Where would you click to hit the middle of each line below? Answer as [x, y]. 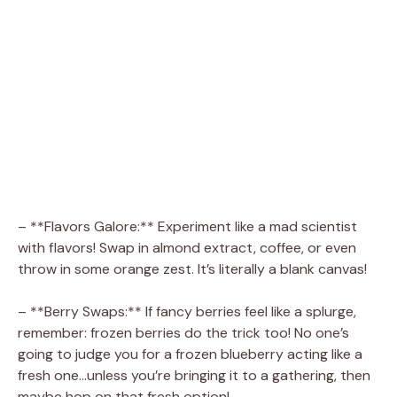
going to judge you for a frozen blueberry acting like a [190, 354]
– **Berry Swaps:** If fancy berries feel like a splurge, [187, 311]
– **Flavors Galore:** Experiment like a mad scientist [187, 226]
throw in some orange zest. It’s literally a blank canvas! [192, 269]
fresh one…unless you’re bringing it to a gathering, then [194, 375]
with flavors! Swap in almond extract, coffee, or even [187, 247]
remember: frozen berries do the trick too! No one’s [183, 332]
